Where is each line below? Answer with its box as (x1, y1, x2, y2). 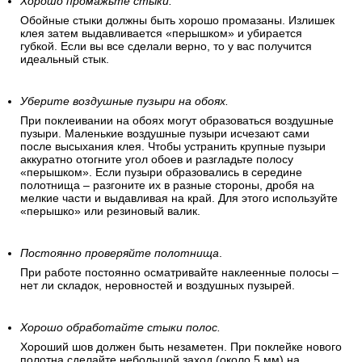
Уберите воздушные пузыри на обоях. (20, 95, 229, 108)
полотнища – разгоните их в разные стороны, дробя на (20, 179, 314, 192)
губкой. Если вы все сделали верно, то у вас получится (20, 40, 312, 53)
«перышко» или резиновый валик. (20, 204, 200, 218)
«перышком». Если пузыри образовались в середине (20, 166, 302, 179)
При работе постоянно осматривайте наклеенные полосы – (20, 266, 339, 280)
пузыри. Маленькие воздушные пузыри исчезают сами (20, 127, 309, 141)
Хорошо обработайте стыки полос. (20, 321, 221, 335)
